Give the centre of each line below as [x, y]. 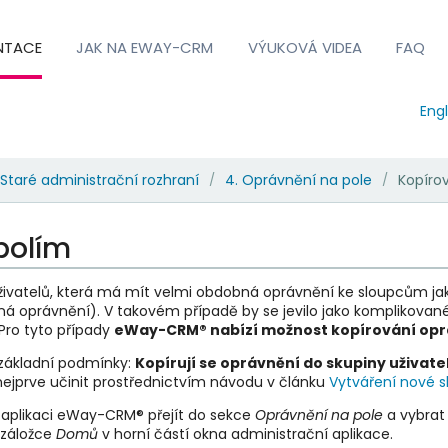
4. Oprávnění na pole [298, 179]
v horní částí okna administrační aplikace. [245, 433]
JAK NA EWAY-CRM [145, 47]
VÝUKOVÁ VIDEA [304, 47]
